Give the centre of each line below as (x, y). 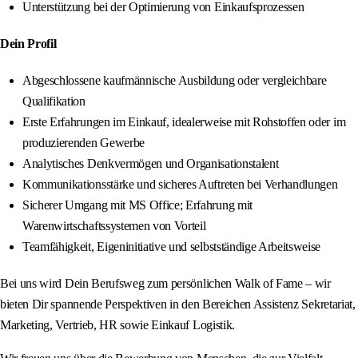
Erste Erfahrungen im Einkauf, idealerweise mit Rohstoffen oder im (184, 122)
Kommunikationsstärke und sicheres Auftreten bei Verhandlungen (180, 185)
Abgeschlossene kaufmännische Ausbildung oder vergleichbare (175, 81)
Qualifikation (54, 101)
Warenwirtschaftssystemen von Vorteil (114, 226)
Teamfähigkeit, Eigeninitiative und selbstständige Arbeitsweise (172, 247)
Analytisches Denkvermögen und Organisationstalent (151, 164)
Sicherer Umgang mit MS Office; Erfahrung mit (137, 205)
